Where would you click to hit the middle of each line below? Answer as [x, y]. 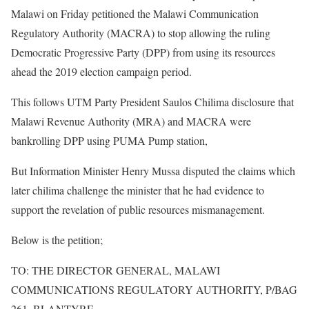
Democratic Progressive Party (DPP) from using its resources [143, 52]
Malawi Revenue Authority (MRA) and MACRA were [131, 121]
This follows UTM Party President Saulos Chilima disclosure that [152, 101]
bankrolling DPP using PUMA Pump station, [109, 140]
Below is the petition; [57, 239]
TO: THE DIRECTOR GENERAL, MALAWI [116, 270]
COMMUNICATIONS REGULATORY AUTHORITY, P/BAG [154, 289]
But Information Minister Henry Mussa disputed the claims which [153, 170]
